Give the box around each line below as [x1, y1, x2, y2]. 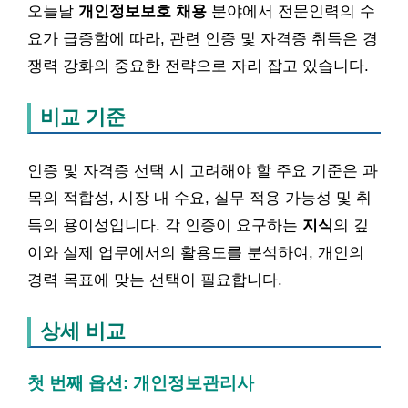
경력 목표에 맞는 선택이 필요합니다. [27, 270, 282, 289]
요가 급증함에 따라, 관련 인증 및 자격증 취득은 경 [27, 30, 378, 47]
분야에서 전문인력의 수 [207, 3, 375, 20]
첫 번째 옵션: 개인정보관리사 [27, 373, 254, 393]
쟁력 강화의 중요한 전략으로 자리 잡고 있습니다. [27, 57, 369, 75]
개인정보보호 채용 [78, 3, 207, 20]
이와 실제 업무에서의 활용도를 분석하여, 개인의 [27, 243, 364, 261]
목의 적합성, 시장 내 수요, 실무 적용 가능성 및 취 [27, 189, 372, 207]
